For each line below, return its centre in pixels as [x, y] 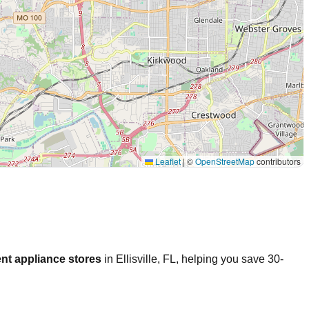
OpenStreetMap [225, 161]
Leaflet [167, 161]
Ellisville [137, 259]
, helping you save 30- [230, 259]
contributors [278, 161]
